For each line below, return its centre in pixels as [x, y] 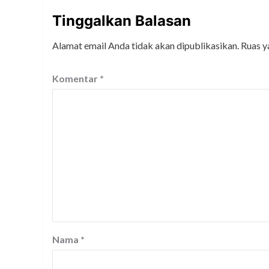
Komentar [76, 79]
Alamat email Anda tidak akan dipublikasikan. [146, 46]
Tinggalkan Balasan [122, 21]
